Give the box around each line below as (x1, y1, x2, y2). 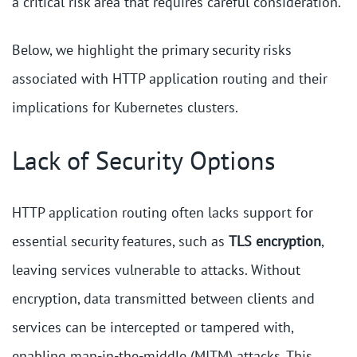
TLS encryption (229, 232, 321, 250)
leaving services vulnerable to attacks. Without (12, 261, 300, 279)
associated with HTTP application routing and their (12, 69, 328, 88)
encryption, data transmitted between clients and (12, 289, 315, 308)
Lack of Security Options (12, 143, 275, 177)
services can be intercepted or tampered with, (12, 318, 293, 336)
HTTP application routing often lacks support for (12, 203, 313, 222)
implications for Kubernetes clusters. (12, 98, 238, 116)
